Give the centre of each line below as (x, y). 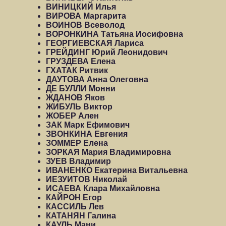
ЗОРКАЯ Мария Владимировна (108, 152)
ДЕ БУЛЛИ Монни (81, 89)
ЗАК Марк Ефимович (88, 125)
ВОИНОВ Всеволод (85, 25)
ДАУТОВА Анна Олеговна (97, 79)
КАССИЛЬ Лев (75, 207)
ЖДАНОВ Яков (75, 98)
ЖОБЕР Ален (72, 116)
